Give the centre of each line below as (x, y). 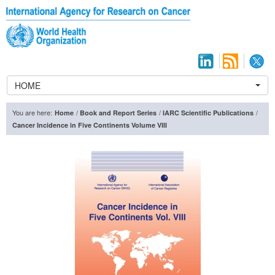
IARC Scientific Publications (208, 113)
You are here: (32, 113)
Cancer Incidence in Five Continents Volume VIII (90, 125)
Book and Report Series (118, 113)
